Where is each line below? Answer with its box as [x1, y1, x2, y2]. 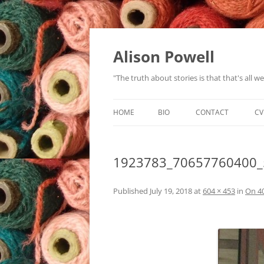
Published [113, 186, 150, 196]
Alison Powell [113, 46, 214, 67]
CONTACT [196, 107, 229, 117]
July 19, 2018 [150, 186, 192, 196]
